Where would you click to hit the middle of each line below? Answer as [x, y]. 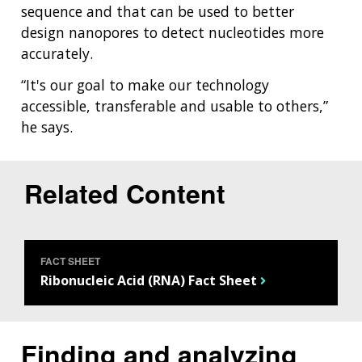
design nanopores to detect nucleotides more [173, 33]
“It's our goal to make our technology [145, 85]
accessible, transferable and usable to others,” [175, 106]
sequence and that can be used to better [158, 12]
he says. [47, 127]
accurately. [57, 54]
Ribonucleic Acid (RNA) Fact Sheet [149, 280]
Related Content [125, 193]
